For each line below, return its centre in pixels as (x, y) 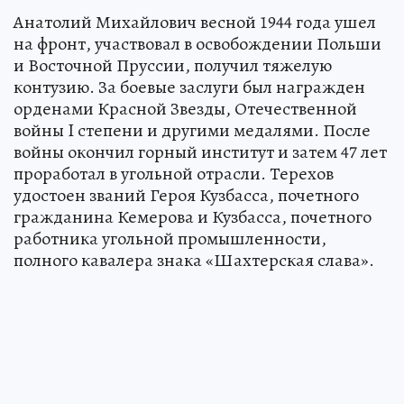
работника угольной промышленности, (170, 239)
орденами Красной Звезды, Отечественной (185, 109)
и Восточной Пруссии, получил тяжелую (173, 66)
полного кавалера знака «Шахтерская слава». (194, 261)
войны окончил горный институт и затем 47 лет (200, 152)
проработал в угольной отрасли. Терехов (174, 174)
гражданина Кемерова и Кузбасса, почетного (193, 217)
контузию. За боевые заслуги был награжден (189, 87)
